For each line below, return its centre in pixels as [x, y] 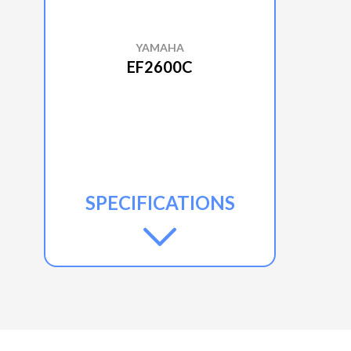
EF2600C [160, 66]
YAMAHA [160, 47]
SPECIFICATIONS [160, 202]
